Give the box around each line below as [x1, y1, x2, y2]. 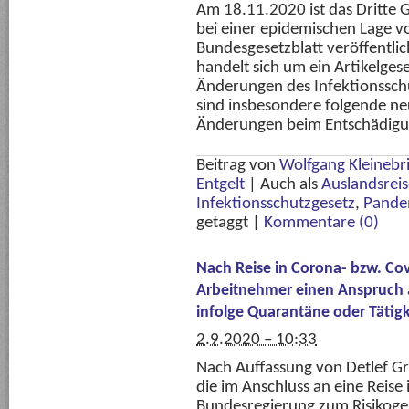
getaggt [196, 214, 248, 232]
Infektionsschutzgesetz [196, 194, 355, 213]
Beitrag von [196, 156, 279, 174]
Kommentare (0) [264, 214, 379, 232]
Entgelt [196, 175, 245, 194]
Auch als [260, 175, 321, 194]
